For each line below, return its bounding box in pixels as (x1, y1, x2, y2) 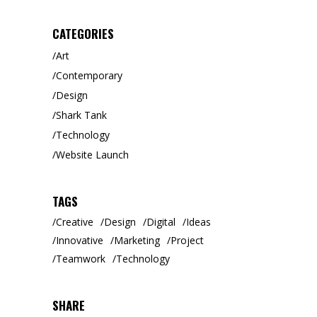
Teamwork (56, 251, 105, 265)
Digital (146, 214, 175, 229)
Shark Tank (56, 108, 107, 122)
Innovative (56, 233, 103, 247)
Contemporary (56, 68, 122, 82)
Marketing (114, 233, 160, 247)
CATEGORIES (52, 24, 114, 42)
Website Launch (56, 147, 129, 161)
